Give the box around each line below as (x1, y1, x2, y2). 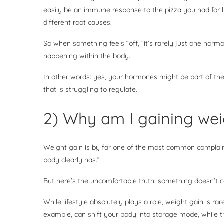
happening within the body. (43, 51, 132, 60)
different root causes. (43, 17, 114, 27)
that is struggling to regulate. (43, 84, 139, 94)
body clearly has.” (43, 155, 102, 164)
